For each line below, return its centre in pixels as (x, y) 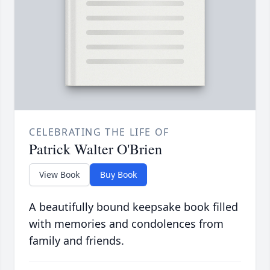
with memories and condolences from (126, 224)
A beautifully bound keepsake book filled (133, 207)
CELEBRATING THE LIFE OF (99, 132)
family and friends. (77, 241)
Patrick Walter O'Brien (96, 149)
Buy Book (118, 175)
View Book (59, 175)
